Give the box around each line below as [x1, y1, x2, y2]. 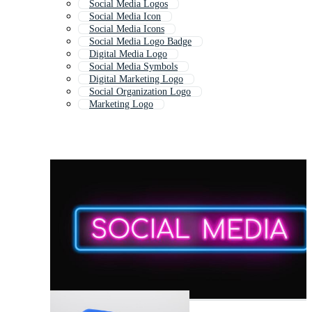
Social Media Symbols [89, 61, 178, 72]
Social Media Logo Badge [89, 36, 192, 47]
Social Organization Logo [89, 86, 191, 97]
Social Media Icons [89, 24, 164, 35]
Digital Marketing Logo [89, 74, 183, 85]
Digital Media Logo [89, 49, 167, 60]
